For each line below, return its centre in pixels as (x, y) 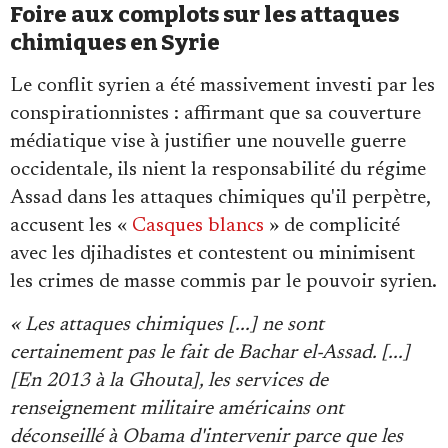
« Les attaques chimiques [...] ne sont (167, 325)
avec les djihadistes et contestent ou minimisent (212, 254)
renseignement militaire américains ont (177, 409)
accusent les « (71, 226)
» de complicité (332, 226)
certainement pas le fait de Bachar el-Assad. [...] (210, 353)
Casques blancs (198, 226)
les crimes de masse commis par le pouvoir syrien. (223, 282)
